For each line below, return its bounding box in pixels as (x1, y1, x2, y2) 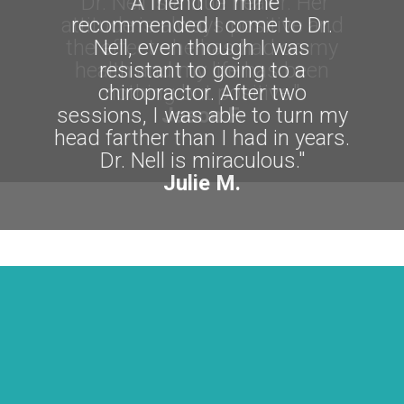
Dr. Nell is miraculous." (99, 148, 305, 174)
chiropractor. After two (97, 80, 307, 106)
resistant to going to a (98, 58, 306, 84)
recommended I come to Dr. (71, 13, 333, 39)
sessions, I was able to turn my (56, 103, 348, 129)
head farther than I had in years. (54, 125, 350, 151)
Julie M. (163, 170, 241, 197)
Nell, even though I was (94, 35, 310, 61)
